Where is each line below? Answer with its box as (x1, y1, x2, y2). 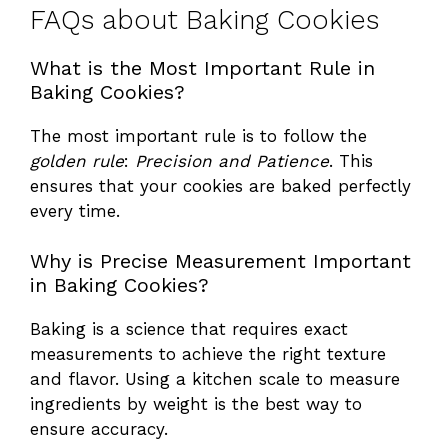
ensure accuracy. (30, 419, 168, 440)
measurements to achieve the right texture (30, 344, 386, 365)
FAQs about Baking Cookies (30, 3, 379, 36)
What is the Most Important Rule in (30, 55, 375, 80)
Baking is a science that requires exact (30, 319, 348, 340)
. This (329, 150, 373, 171)
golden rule (30, 150, 124, 171)
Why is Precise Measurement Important (30, 249, 411, 274)
